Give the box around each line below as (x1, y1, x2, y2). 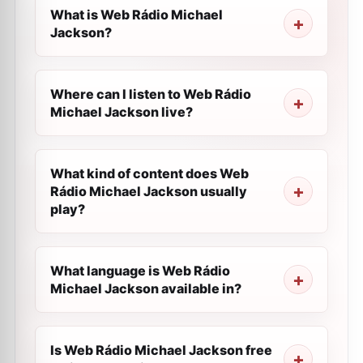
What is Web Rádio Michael (50, 6, 223, 23)
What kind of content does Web (50, 165, 249, 181)
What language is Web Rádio (50, 263, 230, 279)
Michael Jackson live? (50, 104, 193, 120)
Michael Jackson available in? (50, 280, 241, 297)
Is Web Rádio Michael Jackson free (50, 342, 272, 358)
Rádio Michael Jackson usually (50, 183, 247, 199)
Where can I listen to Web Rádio (50, 86, 251, 102)
